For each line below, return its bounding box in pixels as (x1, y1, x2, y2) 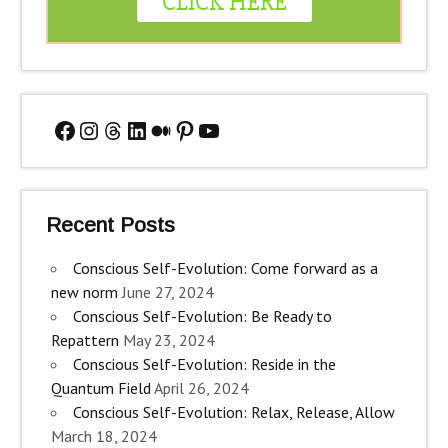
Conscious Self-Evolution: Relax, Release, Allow (72, 401, 395, 422)
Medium (147, 113, 233, 145)
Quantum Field (50, 377, 151, 398)
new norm (50, 281, 118, 302)
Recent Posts (45, 212, 175, 236)
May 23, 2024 (122, 329, 215, 350)
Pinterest (171, 113, 266, 145)
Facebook (51, 113, 149, 145)
